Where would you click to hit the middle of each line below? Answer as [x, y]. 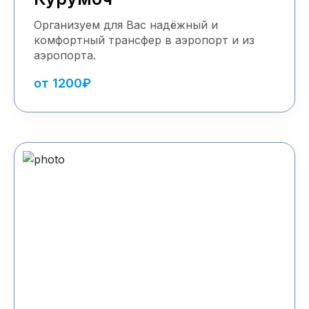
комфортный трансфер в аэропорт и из [144, 40]
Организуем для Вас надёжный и [126, 25]
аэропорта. [65, 55]
